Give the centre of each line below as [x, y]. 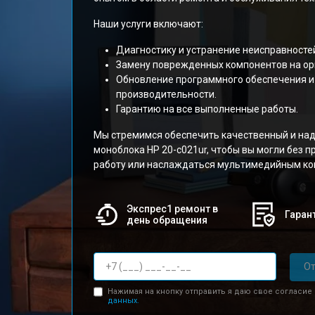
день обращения [167, 220]
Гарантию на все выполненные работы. [207, 109]
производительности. [166, 94]
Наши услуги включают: [148, 24]
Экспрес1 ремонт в [172, 209]
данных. [123, 300]
